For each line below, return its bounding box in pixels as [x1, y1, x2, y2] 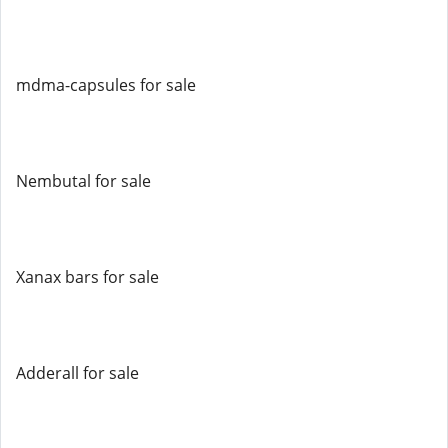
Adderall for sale [16, 362, 139, 384]
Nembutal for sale [16, 170, 151, 192]
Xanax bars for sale [16, 266, 159, 288]
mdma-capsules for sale [16, 74, 196, 96]
